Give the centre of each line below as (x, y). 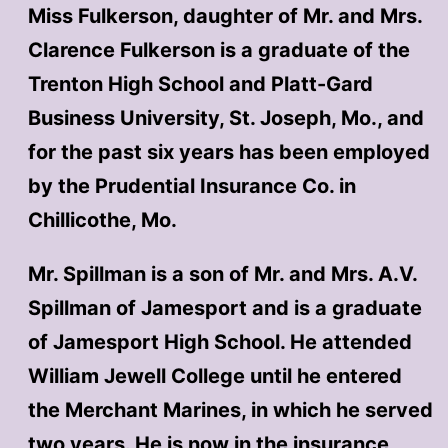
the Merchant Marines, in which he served (230, 409)
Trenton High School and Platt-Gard (200, 83)
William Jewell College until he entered (214, 375)
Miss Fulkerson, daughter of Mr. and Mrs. (224, 15)
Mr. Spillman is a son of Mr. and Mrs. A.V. (222, 273)
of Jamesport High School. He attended (219, 341)
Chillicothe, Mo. (102, 219)
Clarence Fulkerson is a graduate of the (218, 49)
